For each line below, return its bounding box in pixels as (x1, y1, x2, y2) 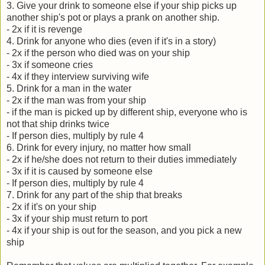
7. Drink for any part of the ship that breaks (7, 189, 182, 200)
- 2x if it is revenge (7, 24, 82, 34)
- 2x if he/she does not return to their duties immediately (7, 154, 237, 164)
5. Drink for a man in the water (7, 83, 131, 93)
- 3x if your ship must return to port (7, 213, 147, 224)
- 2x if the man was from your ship (7, 95, 146, 105)
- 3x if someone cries (7, 59, 93, 70)
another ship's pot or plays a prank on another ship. (7, 12, 219, 22)
